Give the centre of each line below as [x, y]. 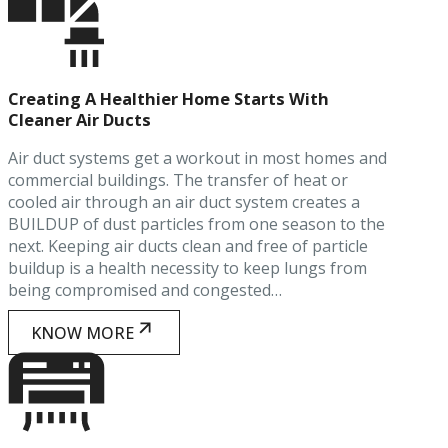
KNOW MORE [83, 332]
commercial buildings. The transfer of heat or [178, 179]
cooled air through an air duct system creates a [184, 201]
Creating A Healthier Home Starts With [168, 99]
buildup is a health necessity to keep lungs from [187, 267]
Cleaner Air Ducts [79, 120]
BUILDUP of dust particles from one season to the [196, 223]
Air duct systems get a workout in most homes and [197, 157]
